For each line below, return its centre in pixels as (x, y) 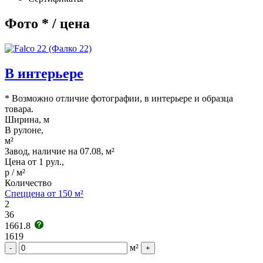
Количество (28, 183)
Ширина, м (27, 119)
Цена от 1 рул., (34, 161)
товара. (19, 109)
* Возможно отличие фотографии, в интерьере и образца (119, 98)
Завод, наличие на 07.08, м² (60, 151)
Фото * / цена (47, 23)
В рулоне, (24, 130)
